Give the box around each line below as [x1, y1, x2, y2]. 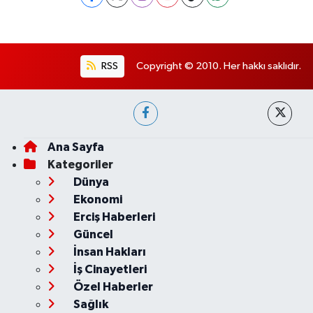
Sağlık [71, 298, 108, 310]
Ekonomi [71, 194, 122, 205]
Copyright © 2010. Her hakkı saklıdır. [136, 60, 301, 71]
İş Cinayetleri [71, 263, 147, 275]
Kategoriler [47, 159, 113, 170]
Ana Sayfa [47, 141, 104, 153]
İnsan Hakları [71, 246, 146, 258]
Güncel [71, 228, 113, 240]
